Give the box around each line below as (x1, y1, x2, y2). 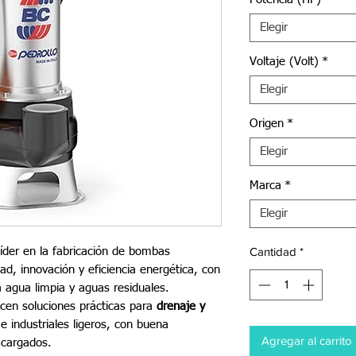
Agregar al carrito (261, 333, 352, 347)
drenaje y (157, 300, 205, 312)
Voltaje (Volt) (250, 56, 319, 68)
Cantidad (250, 245, 296, 258)
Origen (250, 118, 284, 130)
